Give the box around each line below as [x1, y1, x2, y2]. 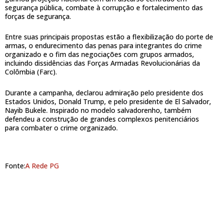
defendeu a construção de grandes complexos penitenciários [5, 114, 199, 124]
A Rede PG [25, 161, 59, 171]
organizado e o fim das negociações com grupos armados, [5, 50, 194, 59]
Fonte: [5, 161, 25, 171]
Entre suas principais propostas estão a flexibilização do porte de [5, 32, 213, 42]
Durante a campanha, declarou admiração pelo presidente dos [5, 88, 203, 97]
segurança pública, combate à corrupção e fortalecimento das [5, 2, 203, 12]
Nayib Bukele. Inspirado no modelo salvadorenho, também [5, 105, 191, 115]
